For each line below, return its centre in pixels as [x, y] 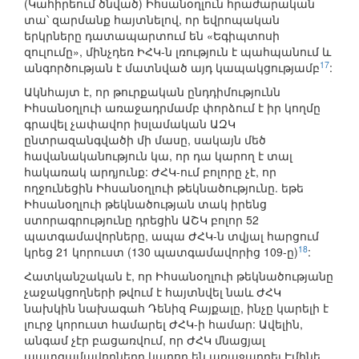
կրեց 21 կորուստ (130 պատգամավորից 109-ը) [161, 252]
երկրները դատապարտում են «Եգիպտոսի [152, 36]
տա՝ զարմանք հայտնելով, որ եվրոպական [152, 20]
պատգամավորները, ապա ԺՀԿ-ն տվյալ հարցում [171, 236]
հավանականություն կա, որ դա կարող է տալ [158, 156]
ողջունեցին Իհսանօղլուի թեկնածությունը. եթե [164, 188]
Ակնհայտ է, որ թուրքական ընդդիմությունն [152, 92]
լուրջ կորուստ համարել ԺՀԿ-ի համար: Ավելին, [163, 324]
